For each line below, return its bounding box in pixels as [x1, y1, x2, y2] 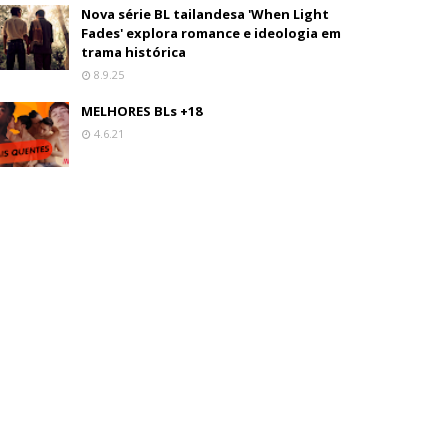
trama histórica [81, 43, 187, 61]
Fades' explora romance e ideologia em [81, 24, 342, 42]
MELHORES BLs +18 [81, 102, 203, 120]
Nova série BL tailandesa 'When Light [81, 5, 330, 23]
